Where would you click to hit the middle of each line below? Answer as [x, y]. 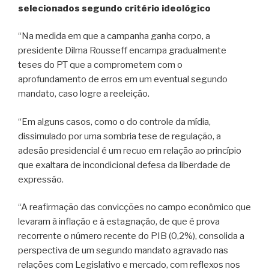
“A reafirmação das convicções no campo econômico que [134, 207]
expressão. [41, 179]
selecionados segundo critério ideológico [114, 8]
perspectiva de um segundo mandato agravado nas [123, 251]
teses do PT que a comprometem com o [100, 65]
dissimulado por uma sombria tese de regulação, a [119, 136]
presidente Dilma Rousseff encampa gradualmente [122, 51]
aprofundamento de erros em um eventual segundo [123, 80]
